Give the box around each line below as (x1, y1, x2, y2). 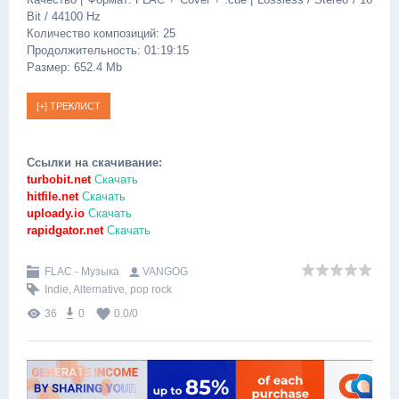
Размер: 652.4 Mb (27, 61, 122, 74)
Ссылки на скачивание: (27, 156, 162, 169)
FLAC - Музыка (45, 265, 119, 278)
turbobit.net (27, 173, 91, 186)
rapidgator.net (27, 224, 103, 237)
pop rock (130, 283, 172, 296)
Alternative (73, 283, 125, 296)
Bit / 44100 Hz (27, 10, 101, 23)
